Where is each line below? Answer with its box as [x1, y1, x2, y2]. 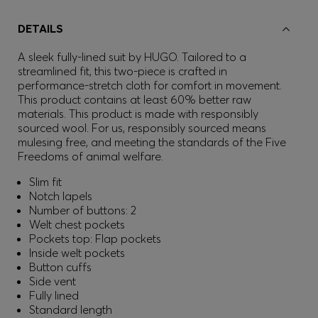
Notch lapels [29, 189, 92, 203]
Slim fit [29, 175, 62, 189]
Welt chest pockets [29, 217, 125, 231]
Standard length [29, 302, 112, 317]
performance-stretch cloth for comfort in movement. [18, 78, 282, 92]
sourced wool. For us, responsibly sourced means [18, 121, 266, 135]
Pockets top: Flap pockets [29, 231, 161, 246]
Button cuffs [29, 260, 92, 274]
